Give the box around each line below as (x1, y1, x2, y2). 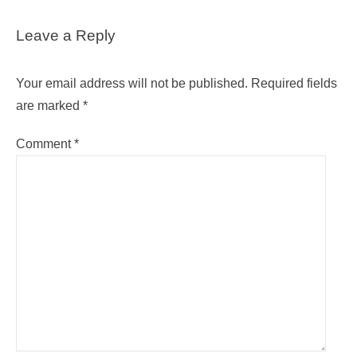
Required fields (251, 76, 337, 91)
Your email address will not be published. (16, 76, 248, 91)
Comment (16, 137, 74, 151)
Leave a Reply (16, 27, 116, 45)
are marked (16, 99, 83, 113)
